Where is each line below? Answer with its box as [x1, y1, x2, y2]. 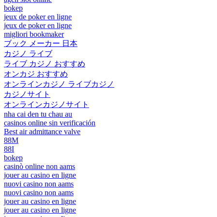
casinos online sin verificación [4, 118, 95, 127]
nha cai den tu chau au [4, 109, 72, 118]
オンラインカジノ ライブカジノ [4, 79, 114, 88]
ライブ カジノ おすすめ [4, 59, 85, 68]
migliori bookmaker [4, 30, 64, 38]
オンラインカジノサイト [4, 100, 89, 108]
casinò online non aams [4, 162, 75, 170]
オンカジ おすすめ [4, 69, 68, 78]
